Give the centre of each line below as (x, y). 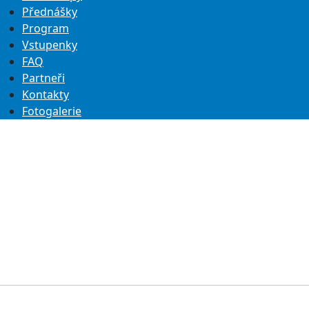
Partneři (43, 78)
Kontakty (46, 94)
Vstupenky (50, 45)
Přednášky (50, 12)
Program (46, 28)
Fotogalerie (52, 111)
